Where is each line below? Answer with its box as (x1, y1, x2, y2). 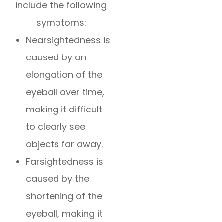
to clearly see (26, 120, 86, 133)
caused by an (26, 51, 87, 64)
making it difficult (26, 103, 103, 116)
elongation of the (26, 68, 103, 81)
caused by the (26, 172, 90, 185)
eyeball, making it (26, 207, 103, 220)
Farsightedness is (26, 155, 104, 168)
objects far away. (26, 138, 103, 151)
